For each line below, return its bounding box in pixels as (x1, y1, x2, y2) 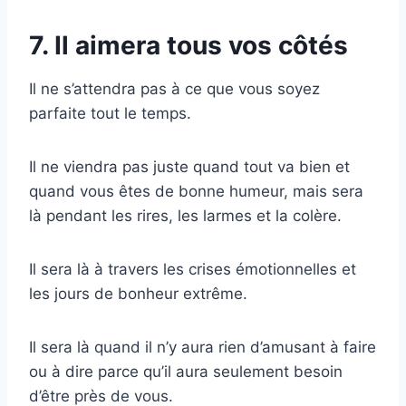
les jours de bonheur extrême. (29, 285, 247, 304)
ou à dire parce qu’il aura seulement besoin (29, 362, 343, 382)
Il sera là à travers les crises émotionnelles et (29, 260, 356, 279)
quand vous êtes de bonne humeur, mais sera (29, 182, 363, 201)
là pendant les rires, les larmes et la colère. (29, 207, 342, 226)
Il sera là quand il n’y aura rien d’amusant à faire (29, 338, 376, 357)
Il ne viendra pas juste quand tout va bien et (29, 158, 350, 177)
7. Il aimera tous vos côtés (29, 30, 348, 62)
